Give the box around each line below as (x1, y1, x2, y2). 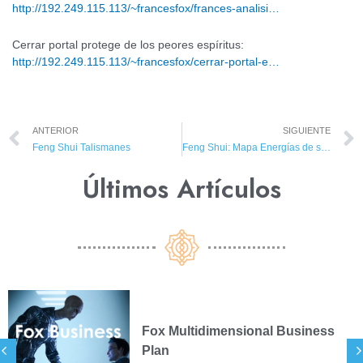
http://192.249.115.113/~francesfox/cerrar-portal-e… (12, 55, 280, 68)
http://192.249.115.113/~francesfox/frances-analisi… (12, 2, 280, 15)
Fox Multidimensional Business (86, 324, 280, 339)
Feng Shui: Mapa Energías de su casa (320, 141, 331, 153)
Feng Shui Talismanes (32, 141, 130, 153)
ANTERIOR (32, 125, 79, 135)
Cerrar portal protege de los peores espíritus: (12, 38, 244, 51)
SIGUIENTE (283, 125, 331, 135)
